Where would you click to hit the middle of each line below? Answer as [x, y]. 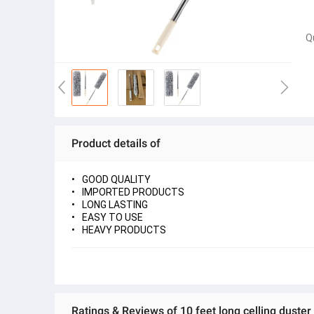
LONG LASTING [115, 205]
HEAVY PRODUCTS [124, 230]
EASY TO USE [112, 217]
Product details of [116, 143]
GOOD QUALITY [116, 179]
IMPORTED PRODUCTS [133, 192]
